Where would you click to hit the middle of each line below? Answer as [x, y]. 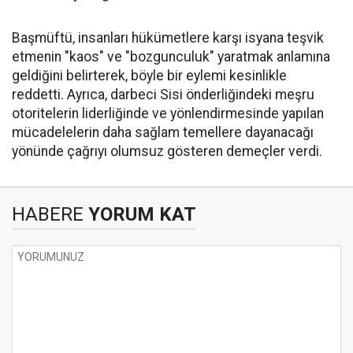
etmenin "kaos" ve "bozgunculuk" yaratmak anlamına [171, 57]
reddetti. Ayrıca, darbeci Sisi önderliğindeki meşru [163, 95]
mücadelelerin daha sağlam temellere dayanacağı [163, 133]
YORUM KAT [140, 215]
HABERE [48, 215]
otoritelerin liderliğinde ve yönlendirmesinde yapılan [168, 114]
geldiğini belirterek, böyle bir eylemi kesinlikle [149, 76]
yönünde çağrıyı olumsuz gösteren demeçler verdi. [167, 152]
